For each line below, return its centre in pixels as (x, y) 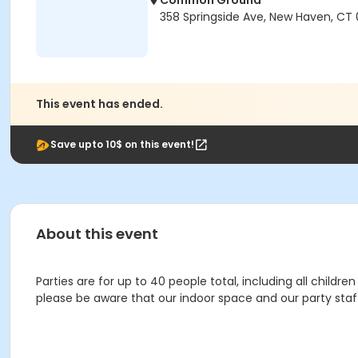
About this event (97, 234)
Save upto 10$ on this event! (122, 144)
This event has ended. (99, 104)
